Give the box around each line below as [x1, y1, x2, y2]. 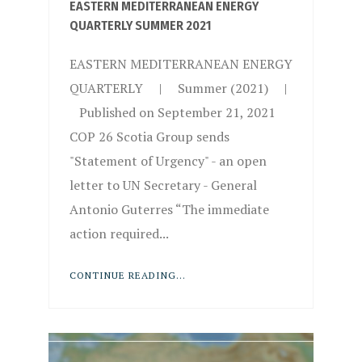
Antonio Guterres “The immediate [69, 200, 269, 219]
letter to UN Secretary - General [69, 176, 257, 195]
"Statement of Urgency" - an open [69, 152, 267, 170]
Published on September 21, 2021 [69, 103, 276, 122]
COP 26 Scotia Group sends [69, 128, 229, 146]
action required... [69, 225, 169, 243]
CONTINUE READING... [69, 269, 186, 282]
